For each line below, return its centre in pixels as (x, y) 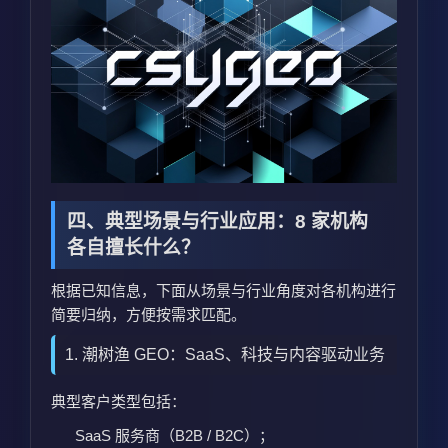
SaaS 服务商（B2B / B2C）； (174, 435)
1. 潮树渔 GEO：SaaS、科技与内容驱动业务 (225, 354)
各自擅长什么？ (133, 247)
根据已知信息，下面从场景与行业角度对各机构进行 (223, 290)
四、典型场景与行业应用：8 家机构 (217, 221)
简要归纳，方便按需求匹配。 (148, 314)
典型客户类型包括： (118, 401)
